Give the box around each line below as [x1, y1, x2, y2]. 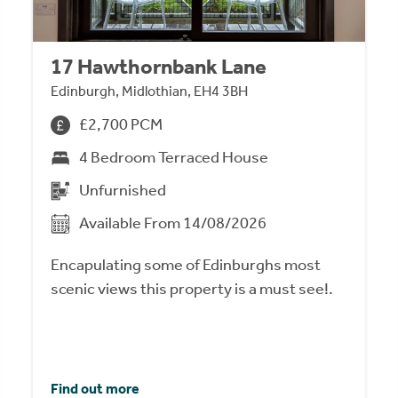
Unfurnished [79, 180, 167, 201]
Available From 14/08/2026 [79, 213, 267, 234]
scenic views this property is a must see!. [51, 279, 334, 299]
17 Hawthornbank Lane [51, 54, 267, 80]
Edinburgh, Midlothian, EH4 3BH [51, 83, 249, 100]
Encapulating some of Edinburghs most [51, 255, 322, 275]
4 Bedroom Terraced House [79, 147, 269, 168]
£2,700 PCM [79, 115, 163, 135]
